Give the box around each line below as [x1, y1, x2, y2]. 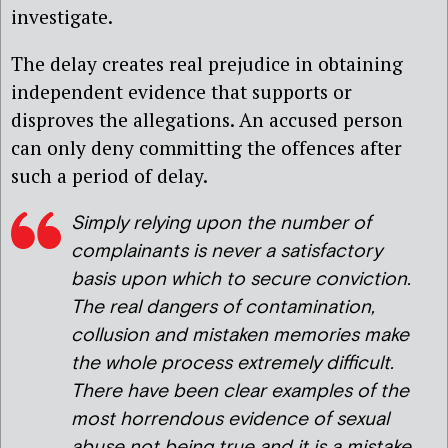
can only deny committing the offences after [11, 135, 402, 161]
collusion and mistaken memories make [71, 322, 409, 348]
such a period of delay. [11, 163, 208, 189]
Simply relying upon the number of [71, 210, 371, 236]
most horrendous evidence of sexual [71, 406, 389, 432]
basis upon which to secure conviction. [71, 266, 411, 292]
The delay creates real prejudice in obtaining [11, 51, 403, 77]
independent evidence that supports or [11, 79, 352, 105]
